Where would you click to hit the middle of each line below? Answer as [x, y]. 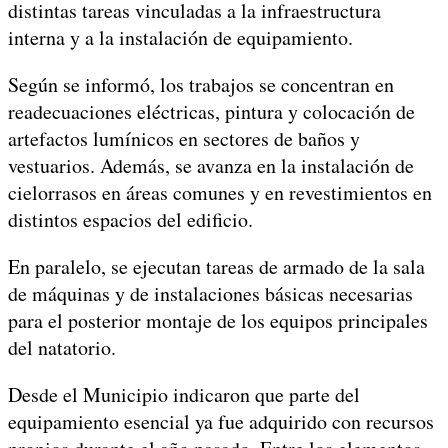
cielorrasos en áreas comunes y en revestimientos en [220, 192]
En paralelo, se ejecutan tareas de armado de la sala [216, 266]
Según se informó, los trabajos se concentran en [201, 84]
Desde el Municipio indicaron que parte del [184, 394]
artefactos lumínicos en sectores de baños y [184, 138]
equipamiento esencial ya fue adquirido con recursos [221, 421]
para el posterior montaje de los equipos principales [218, 320]
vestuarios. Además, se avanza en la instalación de [211, 165]
